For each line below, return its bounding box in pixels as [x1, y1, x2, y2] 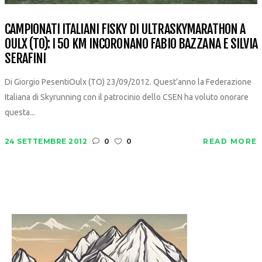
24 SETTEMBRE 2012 [4, 136, 88, 146]
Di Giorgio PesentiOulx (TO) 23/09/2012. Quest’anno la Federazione [4, 77, 251, 87]
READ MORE [203, 136, 257, 146]
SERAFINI [4, 50, 46, 66]
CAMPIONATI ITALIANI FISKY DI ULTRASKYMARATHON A [4, 20, 246, 37]
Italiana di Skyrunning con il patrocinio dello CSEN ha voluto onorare [4, 92, 249, 102]
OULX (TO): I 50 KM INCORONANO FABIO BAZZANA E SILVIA [4, 35, 257, 51]
